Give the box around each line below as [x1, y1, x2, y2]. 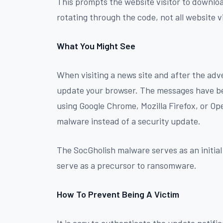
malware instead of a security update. [57, 115, 201, 126]
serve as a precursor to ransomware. [57, 159, 197, 171]
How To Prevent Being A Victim [57, 188, 179, 200]
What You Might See [57, 40, 135, 51]
